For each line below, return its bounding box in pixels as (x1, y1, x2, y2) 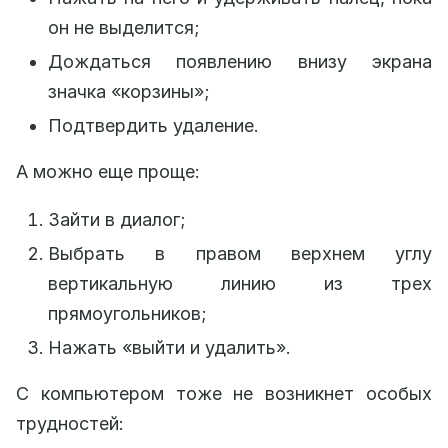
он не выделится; (48, 17, 200, 39)
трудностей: (16, 413, 124, 435)
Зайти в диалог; (48, 209, 186, 231)
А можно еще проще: (16, 161, 200, 183)
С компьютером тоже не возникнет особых (16, 383, 432, 405)
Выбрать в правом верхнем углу (48, 243, 432, 265)
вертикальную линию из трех (48, 273, 432, 295)
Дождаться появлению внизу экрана (48, 51, 432, 73)
